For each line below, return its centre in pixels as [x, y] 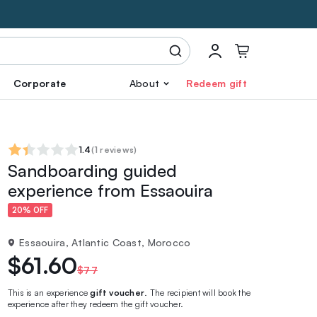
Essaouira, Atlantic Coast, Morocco [105, 242]
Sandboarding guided [92, 171]
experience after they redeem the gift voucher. [96, 304]
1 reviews [114, 150]
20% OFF [30, 211]
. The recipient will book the [198, 293]
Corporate [40, 83]
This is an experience [49, 293]
